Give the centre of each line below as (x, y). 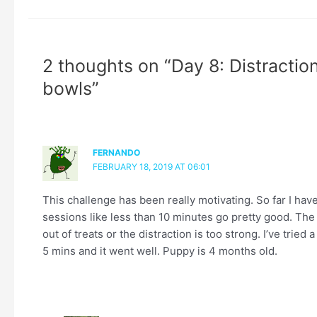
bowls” (71, 88)
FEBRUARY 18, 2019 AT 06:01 (151, 166)
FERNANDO (116, 152)
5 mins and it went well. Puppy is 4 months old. (160, 250)
